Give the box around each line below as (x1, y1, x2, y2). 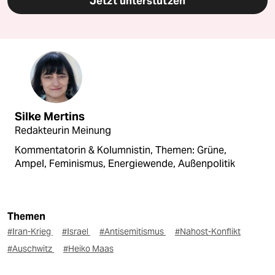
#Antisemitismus (99, 225, 166, 237)
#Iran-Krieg (7, 225, 53, 237)
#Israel (62, 225, 90, 237)
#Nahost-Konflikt (175, 225, 241, 237)
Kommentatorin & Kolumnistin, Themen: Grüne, (15, 143, 227, 157)
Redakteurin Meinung (15, 123, 111, 137)
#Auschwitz (7, 242, 54, 254)
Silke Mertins (15, 109, 85, 123)
